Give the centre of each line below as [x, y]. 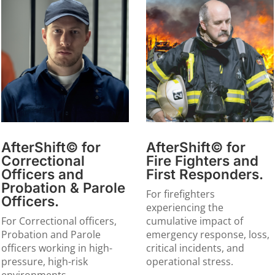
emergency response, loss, [207, 235]
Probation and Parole [51, 235]
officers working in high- [57, 248]
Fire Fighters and [202, 161]
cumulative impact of [194, 221]
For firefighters [180, 194]
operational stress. [189, 262]
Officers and [43, 174]
